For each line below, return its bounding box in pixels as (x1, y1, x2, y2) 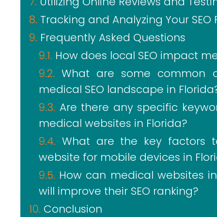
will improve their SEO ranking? (39, 184, 199, 199)
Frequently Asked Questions (40, 30, 186, 45)
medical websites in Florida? (39, 116, 187, 131)
